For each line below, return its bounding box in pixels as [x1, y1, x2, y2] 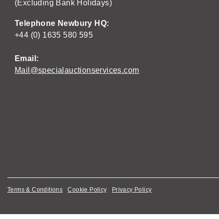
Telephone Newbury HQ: [15, 19, 111, 27]
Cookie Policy [67, 186, 107, 193]
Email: [15, 54, 39, 63]
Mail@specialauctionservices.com [15, 66, 139, 74]
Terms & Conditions [7, 186, 63, 193]
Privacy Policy [111, 186, 152, 193]
